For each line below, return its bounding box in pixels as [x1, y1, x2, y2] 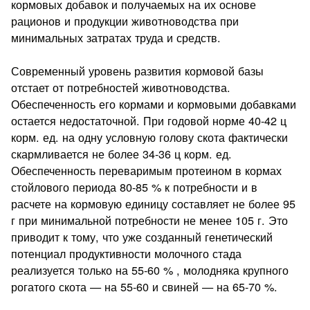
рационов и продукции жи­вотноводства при [11, 12, 239, 29]
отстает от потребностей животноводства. [11, 78, 231, 95]
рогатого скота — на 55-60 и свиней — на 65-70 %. [11, 277, 278, 295]
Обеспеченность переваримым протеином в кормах [11, 161, 282, 179]
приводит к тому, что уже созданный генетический [11, 228, 273, 245]
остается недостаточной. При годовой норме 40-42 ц [11, 111, 287, 129]
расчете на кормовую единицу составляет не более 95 [11, 194, 296, 212]
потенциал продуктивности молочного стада [11, 244, 242, 262]
